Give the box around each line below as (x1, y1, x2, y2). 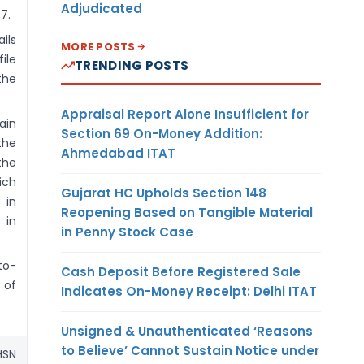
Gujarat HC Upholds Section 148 (61, 184, 266, 201)
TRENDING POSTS (75, 56, 189, 74)
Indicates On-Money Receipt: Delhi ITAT (61, 282, 317, 300)
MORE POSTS (61, 38, 136, 54)
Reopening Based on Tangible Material (61, 203, 313, 221)
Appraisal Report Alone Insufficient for (61, 105, 309, 123)
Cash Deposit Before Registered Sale (61, 262, 301, 280)
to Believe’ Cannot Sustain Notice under (61, 341, 319, 359)
